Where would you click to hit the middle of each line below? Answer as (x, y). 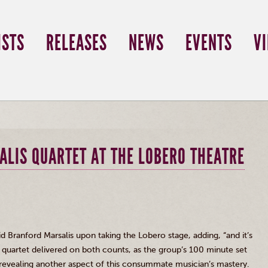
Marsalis (59, 235)
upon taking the (106, 235)
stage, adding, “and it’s (209, 235)
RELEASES (77, 43)
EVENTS (209, 43)
